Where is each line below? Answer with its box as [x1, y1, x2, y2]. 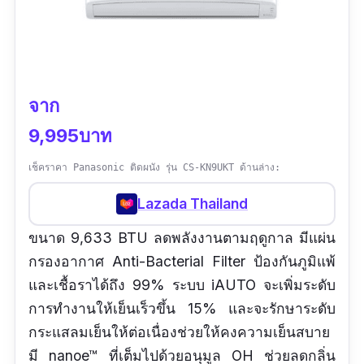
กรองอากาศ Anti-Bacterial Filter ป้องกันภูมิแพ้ [28, 252, 336, 270]
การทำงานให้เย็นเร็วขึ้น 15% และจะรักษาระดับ [28, 299, 336, 317]
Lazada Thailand [137, 195, 248, 213]
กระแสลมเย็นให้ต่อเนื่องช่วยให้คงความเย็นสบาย [28, 323, 330, 340]
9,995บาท [28, 124, 112, 146]
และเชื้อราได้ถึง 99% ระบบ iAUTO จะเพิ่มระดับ [28, 275, 336, 293]
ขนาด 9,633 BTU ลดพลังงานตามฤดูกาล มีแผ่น [28, 228, 336, 246]
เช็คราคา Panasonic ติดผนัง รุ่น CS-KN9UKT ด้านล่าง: [28, 161, 280, 173]
